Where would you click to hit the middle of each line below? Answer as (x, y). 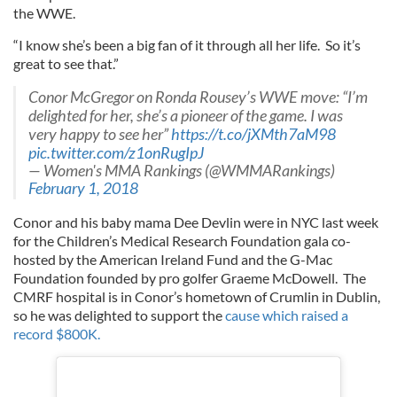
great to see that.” (66, 63)
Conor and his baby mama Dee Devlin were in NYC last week (196, 222)
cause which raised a (287, 315)
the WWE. (44, 13)
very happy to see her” (100, 134)
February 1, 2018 (83, 188)
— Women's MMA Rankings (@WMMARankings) (182, 171)
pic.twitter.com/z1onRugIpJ (116, 153)
